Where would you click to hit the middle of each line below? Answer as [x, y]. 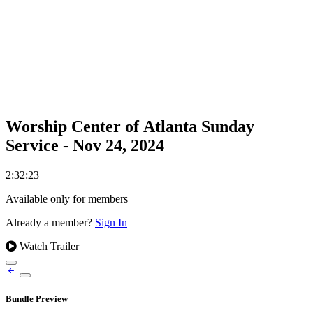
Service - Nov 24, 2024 [85, 145]
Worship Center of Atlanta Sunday [130, 126]
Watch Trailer [48, 246]
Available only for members [67, 198]
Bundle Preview [37, 299]
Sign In [111, 222]
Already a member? [50, 222]
